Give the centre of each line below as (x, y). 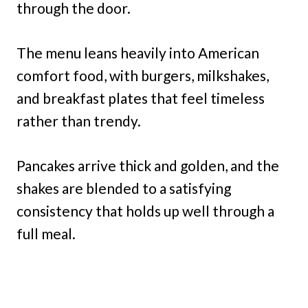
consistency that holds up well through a (145, 210)
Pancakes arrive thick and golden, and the (148, 165)
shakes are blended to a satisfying (124, 188)
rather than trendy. (79, 120)
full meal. (46, 233)
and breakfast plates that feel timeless (141, 98)
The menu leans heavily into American (138, 52)
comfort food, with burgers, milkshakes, (143, 75)
